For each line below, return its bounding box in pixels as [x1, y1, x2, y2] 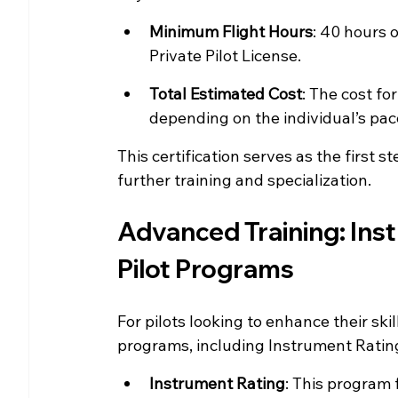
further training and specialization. [117, 169, 371, 190]
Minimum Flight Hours [149, 20, 313, 42]
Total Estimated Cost [149, 83, 302, 104]
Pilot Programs [117, 252, 294, 284]
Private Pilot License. [149, 44, 301, 66]
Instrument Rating [149, 372, 285, 394]
